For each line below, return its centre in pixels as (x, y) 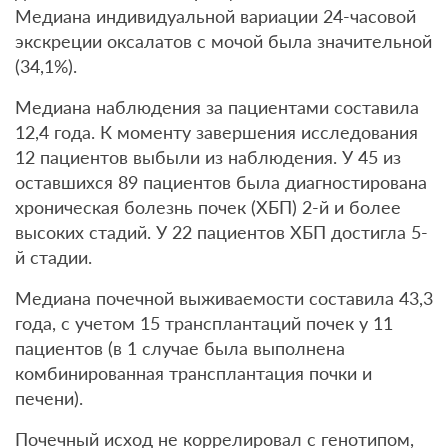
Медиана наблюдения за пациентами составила (217, 107)
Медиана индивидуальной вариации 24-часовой (215, 16)
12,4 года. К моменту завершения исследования (216, 132)
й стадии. (53, 257)
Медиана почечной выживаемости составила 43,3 (224, 298)
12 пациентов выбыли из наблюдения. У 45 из (208, 157)
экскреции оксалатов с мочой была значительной (223, 41)
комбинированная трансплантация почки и (193, 373)
